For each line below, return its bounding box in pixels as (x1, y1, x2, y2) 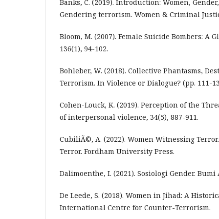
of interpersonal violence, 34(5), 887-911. (60, 112, 198, 122)
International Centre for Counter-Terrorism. (60, 203, 211, 212)
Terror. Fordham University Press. (60, 147, 175, 156)
